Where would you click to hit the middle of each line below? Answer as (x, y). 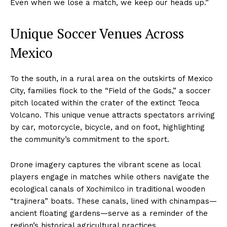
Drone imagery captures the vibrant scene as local (105, 165)
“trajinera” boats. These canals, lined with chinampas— (113, 201)
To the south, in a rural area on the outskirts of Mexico (111, 79)
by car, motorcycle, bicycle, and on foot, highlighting (107, 127)
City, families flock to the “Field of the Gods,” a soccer (110, 91)
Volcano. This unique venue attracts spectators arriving (112, 115)
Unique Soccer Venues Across (97, 34)
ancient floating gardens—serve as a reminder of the (109, 214)
